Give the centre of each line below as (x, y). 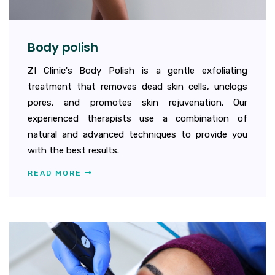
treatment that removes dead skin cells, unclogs (137, 87)
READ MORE (56, 173)
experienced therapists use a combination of (137, 119)
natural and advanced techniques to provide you (137, 135)
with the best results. (73, 151)
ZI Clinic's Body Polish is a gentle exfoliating (137, 71)
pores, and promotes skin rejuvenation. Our (137, 103)
